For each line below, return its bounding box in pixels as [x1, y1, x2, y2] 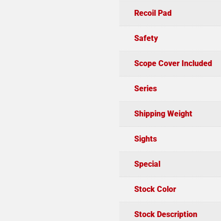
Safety [134, 33, 158, 43]
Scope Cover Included [134, 58, 212, 68]
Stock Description [134, 209, 197, 219]
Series [134, 83, 157, 93]
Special [134, 159, 160, 169]
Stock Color [134, 184, 176, 194]
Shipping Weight [134, 109, 192, 118]
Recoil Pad [134, 8, 172, 18]
